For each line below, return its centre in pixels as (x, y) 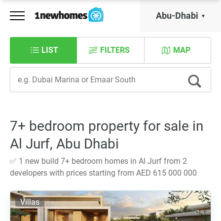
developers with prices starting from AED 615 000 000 (103, 173)
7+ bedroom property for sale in (107, 126)
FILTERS (115, 50)
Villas (30, 202)
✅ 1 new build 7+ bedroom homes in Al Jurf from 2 (98, 161)
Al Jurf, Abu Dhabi (64, 144)
